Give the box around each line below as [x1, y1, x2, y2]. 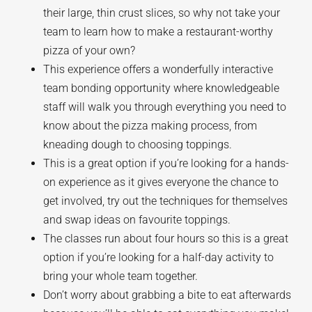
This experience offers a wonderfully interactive [43, 63, 274, 76]
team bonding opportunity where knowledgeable [43, 81, 280, 95]
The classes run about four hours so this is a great [43, 232, 289, 245]
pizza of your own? [43, 44, 136, 57]
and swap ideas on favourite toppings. [43, 213, 231, 226]
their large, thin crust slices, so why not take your [43, 6, 281, 19]
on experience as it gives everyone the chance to [43, 175, 279, 189]
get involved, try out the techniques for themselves [43, 194, 288, 208]
